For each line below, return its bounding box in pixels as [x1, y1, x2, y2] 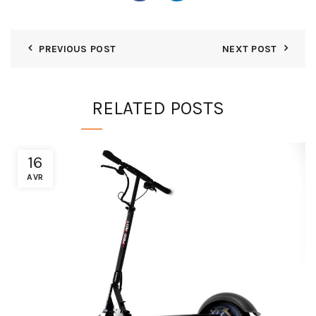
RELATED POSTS [92, 97, 224, 119]
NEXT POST [221, 42, 277, 55]
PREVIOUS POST [39, 42, 116, 55]
